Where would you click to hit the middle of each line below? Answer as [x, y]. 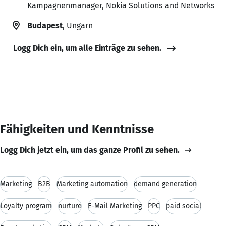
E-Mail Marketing [115, 206]
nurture [70, 206]
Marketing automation [92, 184]
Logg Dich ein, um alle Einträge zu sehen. [87, 48]
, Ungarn [78, 25]
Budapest [45, 25]
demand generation [165, 184]
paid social [184, 206]
